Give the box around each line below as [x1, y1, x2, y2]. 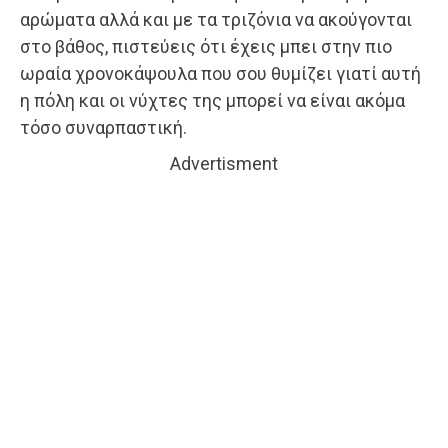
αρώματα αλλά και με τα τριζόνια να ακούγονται [20, 8, 412, 30]
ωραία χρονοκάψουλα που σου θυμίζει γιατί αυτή [20, 62, 421, 84]
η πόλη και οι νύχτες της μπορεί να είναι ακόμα [20, 89, 405, 111]
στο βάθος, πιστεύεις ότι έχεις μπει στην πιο [20, 35, 392, 57]
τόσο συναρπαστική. [20, 116, 187, 138]
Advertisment [170, 152, 278, 174]
